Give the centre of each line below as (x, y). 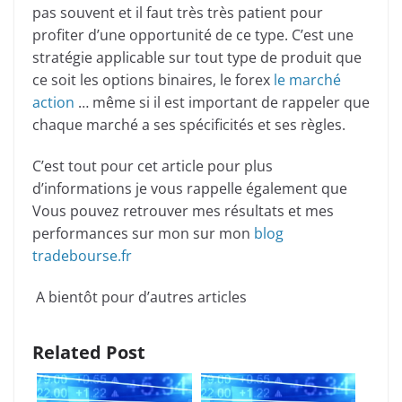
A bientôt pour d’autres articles (140, 297)
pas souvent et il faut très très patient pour (178, 13)
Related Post (89, 352)
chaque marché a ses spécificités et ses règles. (189, 125)
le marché (307, 80)
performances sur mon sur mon (143, 233)
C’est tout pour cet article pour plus (153, 166)
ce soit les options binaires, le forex (153, 80)
